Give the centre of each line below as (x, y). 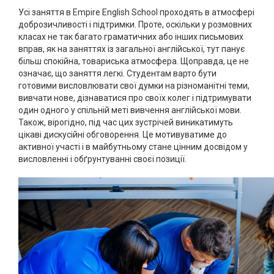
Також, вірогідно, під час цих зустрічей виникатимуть (126, 122)
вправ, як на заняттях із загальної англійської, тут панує (131, 49)
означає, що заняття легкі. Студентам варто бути (117, 73)
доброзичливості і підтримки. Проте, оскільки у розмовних (135, 24)
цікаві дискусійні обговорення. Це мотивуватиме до (123, 135)
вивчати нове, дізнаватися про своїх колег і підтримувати (135, 98)
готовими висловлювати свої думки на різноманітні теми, (134, 86)
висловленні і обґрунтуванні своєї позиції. (103, 159)
